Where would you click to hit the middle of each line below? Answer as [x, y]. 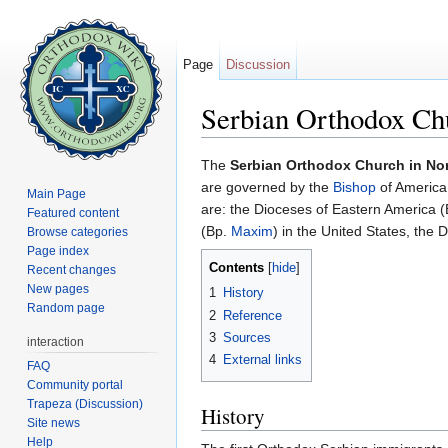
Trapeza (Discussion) [85, 403]
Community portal [75, 384]
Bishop [354, 187]
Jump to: [230, 145]
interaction [56, 341]
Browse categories [78, 231]
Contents [236, 268]
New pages [58, 288]
